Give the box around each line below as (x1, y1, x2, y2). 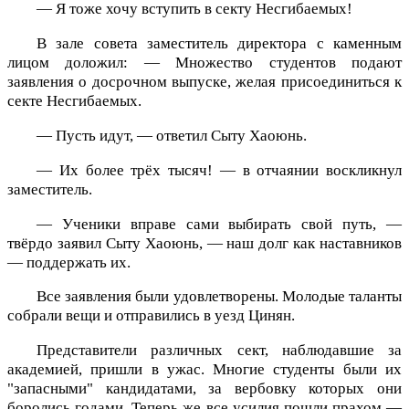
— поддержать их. (7, 253, 131, 271)
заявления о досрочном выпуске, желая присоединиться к (7, 73, 402, 91)
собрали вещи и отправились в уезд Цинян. (7, 307, 295, 325)
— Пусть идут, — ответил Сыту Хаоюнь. (37, 127, 307, 144)
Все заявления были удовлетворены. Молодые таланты (37, 288, 402, 306)
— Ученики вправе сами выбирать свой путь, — (37, 215, 402, 233)
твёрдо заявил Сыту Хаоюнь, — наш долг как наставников (7, 234, 402, 252)
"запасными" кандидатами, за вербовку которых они (7, 380, 402, 398)
